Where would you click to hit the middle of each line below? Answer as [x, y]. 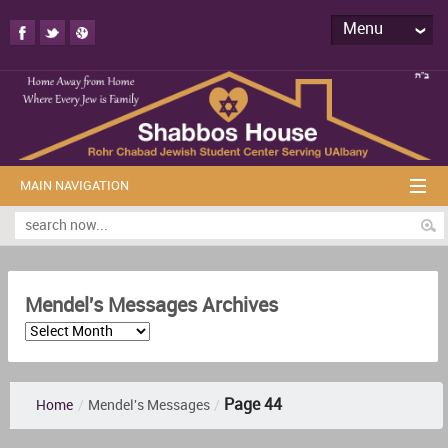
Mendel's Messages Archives [151, 305]
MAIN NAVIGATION [74, 185]
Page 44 [253, 405]
